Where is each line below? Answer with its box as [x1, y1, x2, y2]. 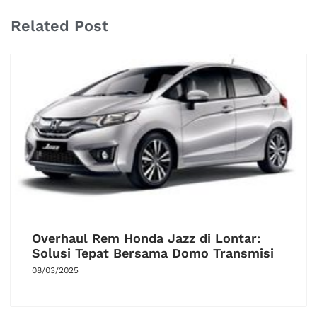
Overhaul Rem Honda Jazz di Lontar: [32, 231, 260, 246]
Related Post [11, 17, 108, 35]
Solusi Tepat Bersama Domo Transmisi [32, 246, 274, 261]
